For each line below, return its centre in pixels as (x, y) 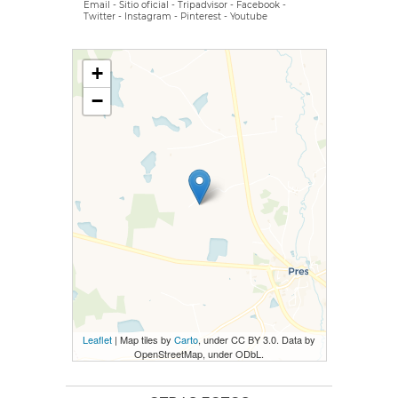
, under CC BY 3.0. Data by (257, 340)
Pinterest (201, 17)
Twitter (99, 17)
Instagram (148, 17)
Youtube (249, 17)
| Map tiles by (143, 340)
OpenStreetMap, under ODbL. (199, 354)
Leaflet (97, 340)
